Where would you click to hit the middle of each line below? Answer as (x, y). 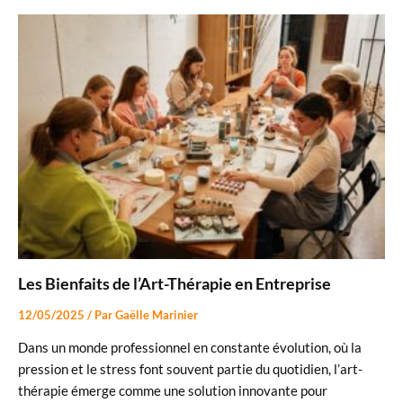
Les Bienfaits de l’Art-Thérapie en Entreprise (175, 284)
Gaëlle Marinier (157, 315)
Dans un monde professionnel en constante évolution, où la (190, 347)
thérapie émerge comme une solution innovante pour (173, 390)
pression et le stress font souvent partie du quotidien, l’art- (190, 369)
